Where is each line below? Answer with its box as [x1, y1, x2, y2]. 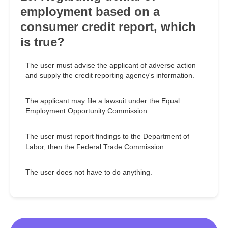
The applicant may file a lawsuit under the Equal [25, 97, 180, 105]
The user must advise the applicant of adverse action [25, 61, 196, 70]
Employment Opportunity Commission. [25, 107, 149, 116]
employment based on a [20, 5, 160, 19]
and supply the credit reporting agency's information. [25, 71, 194, 80]
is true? [20, 35, 65, 49]
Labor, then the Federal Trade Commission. [25, 142, 166, 151]
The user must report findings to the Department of [25, 132, 189, 141]
